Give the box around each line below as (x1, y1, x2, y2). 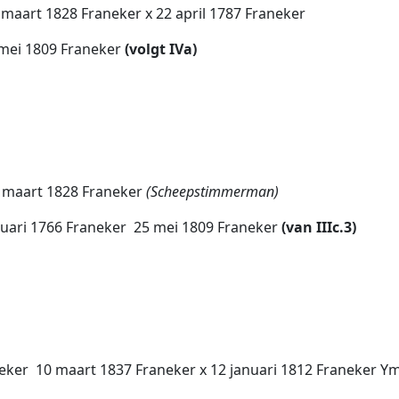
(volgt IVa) (125, 39, 197, 59)
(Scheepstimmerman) (146, 182, 279, 201)
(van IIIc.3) (281, 217, 356, 237)
